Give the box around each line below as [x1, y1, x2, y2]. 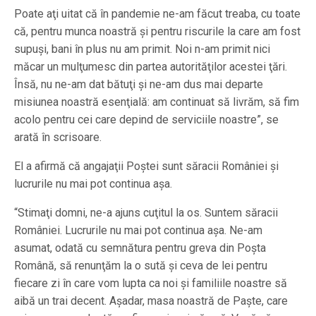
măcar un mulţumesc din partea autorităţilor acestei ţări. [14, 60, 287, 73]
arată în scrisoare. [14, 130, 102, 144]
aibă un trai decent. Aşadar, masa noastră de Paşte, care [14, 294, 288, 308]
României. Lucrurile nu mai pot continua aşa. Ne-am [14, 224, 262, 237]
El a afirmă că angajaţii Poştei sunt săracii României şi [14, 159, 279, 173]
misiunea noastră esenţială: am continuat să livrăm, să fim [14, 95, 299, 109]
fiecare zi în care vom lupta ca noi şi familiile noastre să [14, 276, 287, 290]
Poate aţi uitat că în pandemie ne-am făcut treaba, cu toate [14, 7, 300, 20]
